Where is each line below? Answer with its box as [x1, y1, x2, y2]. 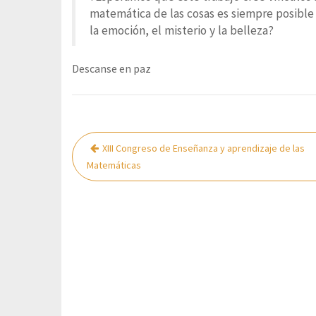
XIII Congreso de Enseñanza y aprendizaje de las [102, 142, 305, 154]
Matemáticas [87, 159, 141, 171]
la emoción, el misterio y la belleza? [90, 23, 274, 38]
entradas [71, 171, 144, 197]
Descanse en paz [72, 61, 151, 75]
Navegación [71, 129, 168, 154]
